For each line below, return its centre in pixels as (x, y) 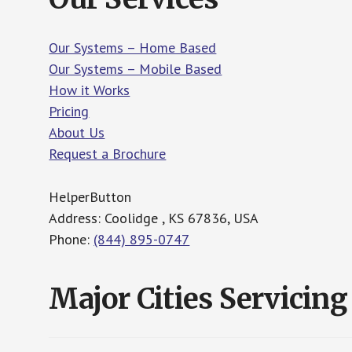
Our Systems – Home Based (133, 48)
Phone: (71, 239)
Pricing (69, 111)
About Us (77, 132)
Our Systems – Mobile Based (136, 69)
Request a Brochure (108, 154)
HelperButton (90, 197)
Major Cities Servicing (198, 299)
